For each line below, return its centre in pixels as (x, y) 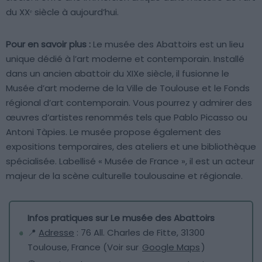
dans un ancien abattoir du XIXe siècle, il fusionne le (118, 73)
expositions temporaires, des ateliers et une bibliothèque (131, 146)
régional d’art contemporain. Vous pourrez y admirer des (129, 102)
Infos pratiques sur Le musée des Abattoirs (121, 218)
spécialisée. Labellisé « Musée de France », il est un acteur (130, 161)
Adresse (56, 232)
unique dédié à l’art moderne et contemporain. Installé (125, 58)
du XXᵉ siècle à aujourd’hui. (62, 12)
